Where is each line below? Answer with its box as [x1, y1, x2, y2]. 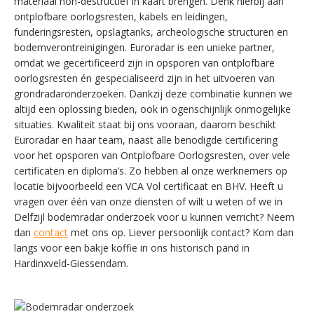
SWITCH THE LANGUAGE [94, 267, 220, 283]
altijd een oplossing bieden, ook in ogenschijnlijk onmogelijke [14, 102, 291, 116]
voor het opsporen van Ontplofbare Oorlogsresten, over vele [14, 149, 290, 162]
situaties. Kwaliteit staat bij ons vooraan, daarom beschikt [14, 118, 276, 131]
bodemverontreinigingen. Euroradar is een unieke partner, [14, 41, 275, 54]
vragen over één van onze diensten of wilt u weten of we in [14, 195, 282, 208]
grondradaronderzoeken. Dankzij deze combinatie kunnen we [14, 87, 292, 100]
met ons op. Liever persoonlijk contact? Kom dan [68, 226, 294, 239]
